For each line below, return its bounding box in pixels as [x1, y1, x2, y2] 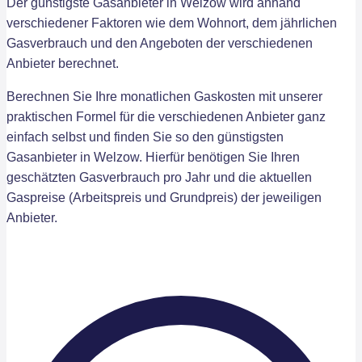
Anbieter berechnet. [6, 57, 119, 70]
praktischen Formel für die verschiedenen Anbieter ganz [6, 110, 326, 124]
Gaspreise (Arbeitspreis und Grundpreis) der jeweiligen [6, 191, 322, 204]
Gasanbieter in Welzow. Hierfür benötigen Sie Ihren [6, 150, 300, 164]
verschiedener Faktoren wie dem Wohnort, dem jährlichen [6, 16, 337, 30]
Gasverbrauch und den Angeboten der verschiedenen [6, 36, 313, 50]
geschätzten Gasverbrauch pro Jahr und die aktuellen [6, 170, 312, 184]
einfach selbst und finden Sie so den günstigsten [6, 130, 284, 144]
